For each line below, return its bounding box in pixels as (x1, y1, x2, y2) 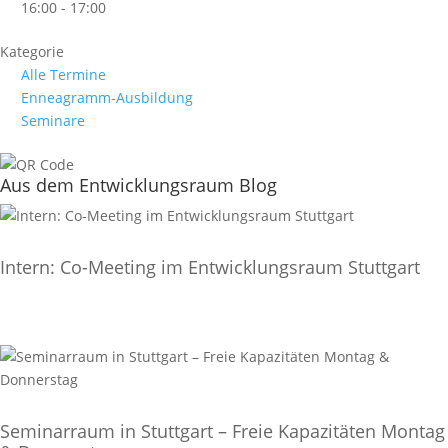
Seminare (21, 111, 85, 130)
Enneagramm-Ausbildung (21, 88, 193, 107)
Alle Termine (21, 65, 106, 84)
